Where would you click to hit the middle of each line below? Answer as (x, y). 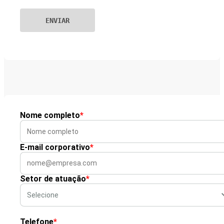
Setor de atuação (53, 179)
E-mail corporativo (55, 147)
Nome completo (50, 115)
